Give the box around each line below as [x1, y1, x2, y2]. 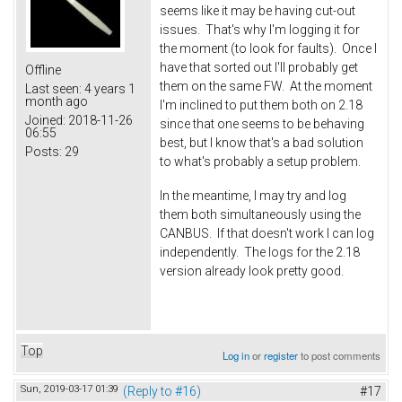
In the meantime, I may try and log [160, 188, 346, 204]
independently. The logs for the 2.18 [160, 245, 360, 260]
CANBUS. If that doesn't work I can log [160, 226, 374, 241]
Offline [25, 63, 61, 78]
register [264, 347, 299, 363]
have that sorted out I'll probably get [160, 60, 358, 75]
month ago [25, 94, 88, 109]
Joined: [25, 113, 66, 128]
